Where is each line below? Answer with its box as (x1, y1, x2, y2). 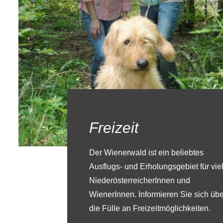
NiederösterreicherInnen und (89, 176, 190, 185)
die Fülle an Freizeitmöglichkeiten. (89, 204, 211, 213)
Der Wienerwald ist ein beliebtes (89, 148, 204, 157)
